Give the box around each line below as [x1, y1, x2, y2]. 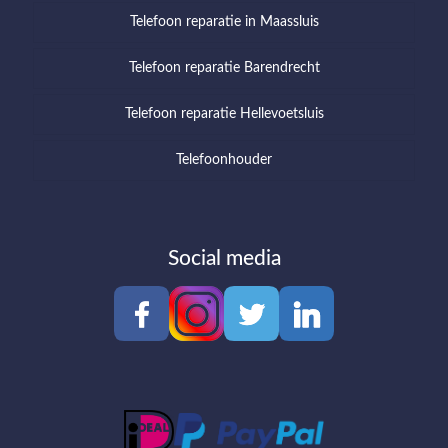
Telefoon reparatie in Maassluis [129, 14, 319, 29]
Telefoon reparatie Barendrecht [128, 60, 320, 75]
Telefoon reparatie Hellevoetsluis [124, 106, 324, 121]
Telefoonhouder [176, 152, 272, 167]
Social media [167, 247, 281, 269]
